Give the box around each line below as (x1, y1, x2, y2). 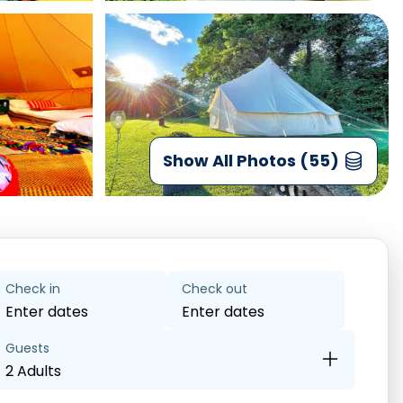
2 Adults (4, 361, 61, 381)
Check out (182, 280, 248, 298)
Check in (4, 280, 60, 298)
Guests (4, 339, 49, 357)
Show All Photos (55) (163, 149, 339, 172)
